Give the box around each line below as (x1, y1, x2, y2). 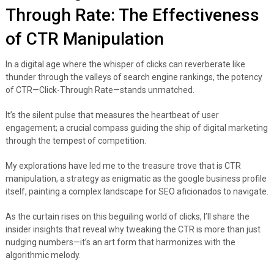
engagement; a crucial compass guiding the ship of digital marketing (5, 122, 268, 133)
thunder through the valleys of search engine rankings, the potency (5, 72, 262, 82)
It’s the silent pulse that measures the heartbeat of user (5, 109, 219, 120)
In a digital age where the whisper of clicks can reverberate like (5, 59, 245, 69)
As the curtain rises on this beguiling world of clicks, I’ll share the (5, 211, 250, 221)
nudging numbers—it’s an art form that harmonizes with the (5, 237, 235, 247)
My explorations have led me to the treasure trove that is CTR (5, 160, 241, 171)
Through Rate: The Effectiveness (5, 4, 259, 25)
